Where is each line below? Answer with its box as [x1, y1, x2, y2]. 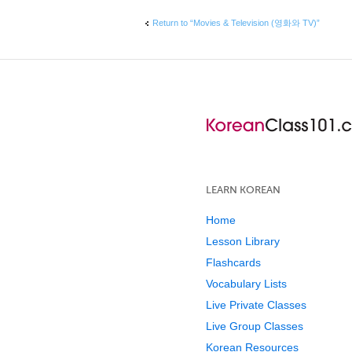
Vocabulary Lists [206, 277, 287, 291]
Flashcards [206, 256, 261, 269]
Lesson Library [206, 235, 280, 248]
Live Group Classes [206, 320, 303, 333]
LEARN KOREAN [206, 184, 280, 196]
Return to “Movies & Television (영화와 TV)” [152, 17, 320, 27]
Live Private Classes [206, 299, 306, 312]
